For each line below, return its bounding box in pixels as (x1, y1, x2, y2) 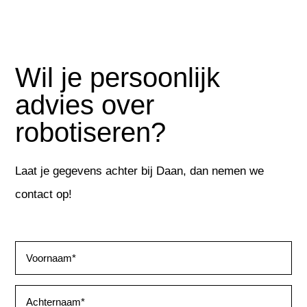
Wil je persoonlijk (15, 62, 221, 93)
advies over (15, 90, 155, 121)
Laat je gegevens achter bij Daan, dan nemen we (15, 164, 265, 178)
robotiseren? (15, 117, 167, 148)
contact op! (15, 188, 73, 201)
